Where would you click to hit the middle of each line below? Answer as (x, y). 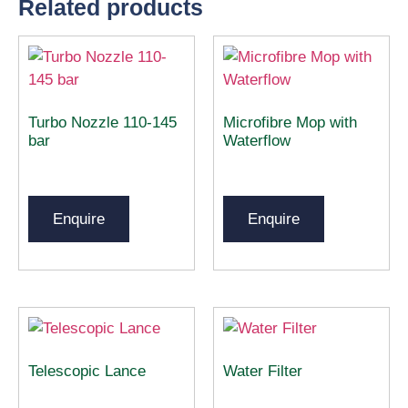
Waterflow (257, 141)
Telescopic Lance (87, 372)
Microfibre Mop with (290, 123)
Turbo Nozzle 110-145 (102, 123)
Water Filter (263, 372)
